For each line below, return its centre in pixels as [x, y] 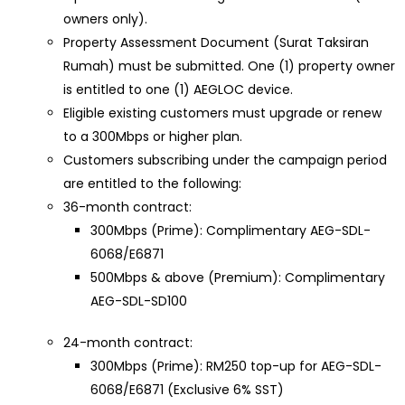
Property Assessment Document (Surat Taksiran [216, 42]
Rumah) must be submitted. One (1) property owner [229, 66]
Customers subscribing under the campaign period [225, 160]
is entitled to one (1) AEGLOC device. [178, 89]
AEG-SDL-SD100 [139, 301]
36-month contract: [127, 207]
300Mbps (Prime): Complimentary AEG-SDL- [231, 231]
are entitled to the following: [152, 184]
